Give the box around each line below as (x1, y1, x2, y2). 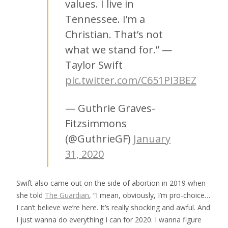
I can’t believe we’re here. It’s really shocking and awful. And (16, 202, 210, 212)
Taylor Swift (65, 58, 123, 72)
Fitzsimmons (65, 116, 127, 130)
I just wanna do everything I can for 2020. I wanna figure (16, 214, 202, 224)
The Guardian (45, 190, 89, 200)
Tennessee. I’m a (65, 12, 145, 26)
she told (16, 190, 45, 200)
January (133, 131, 170, 146)
